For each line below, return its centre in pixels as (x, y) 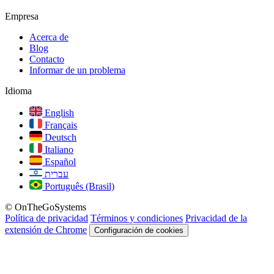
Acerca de (49, 37)
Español (59, 162)
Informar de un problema (77, 70)
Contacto (47, 59)
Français (60, 125)
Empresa (22, 17)
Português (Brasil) (79, 187)
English (58, 113)
